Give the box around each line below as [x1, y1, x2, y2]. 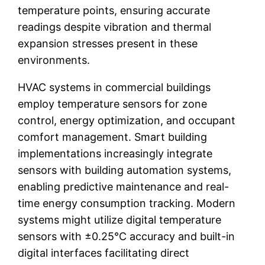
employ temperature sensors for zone [18, 97, 208, 110]
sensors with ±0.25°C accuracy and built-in [18, 230, 235, 243]
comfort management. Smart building [18, 130, 208, 143]
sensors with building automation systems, [18, 163, 232, 176]
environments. [18, 53, 91, 66]
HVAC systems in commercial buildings [18, 80, 211, 93]
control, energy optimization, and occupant [18, 114, 236, 127]
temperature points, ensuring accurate [18, 4, 211, 17]
